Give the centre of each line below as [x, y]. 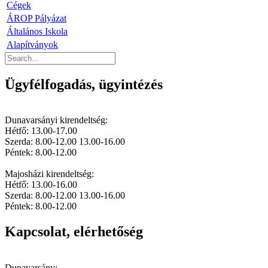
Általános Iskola [37, 31]
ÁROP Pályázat [36, 18]
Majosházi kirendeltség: [49, 174]
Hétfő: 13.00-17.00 [41, 131]
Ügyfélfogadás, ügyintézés [84, 84]
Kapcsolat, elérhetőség [74, 232]
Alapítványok [32, 44]
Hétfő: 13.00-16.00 [41, 185]
